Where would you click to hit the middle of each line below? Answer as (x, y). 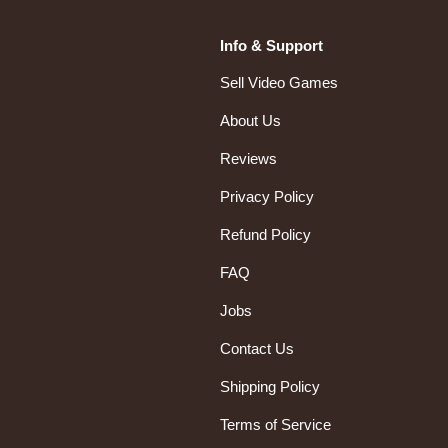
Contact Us (257, 349)
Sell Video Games (279, 83)
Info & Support (271, 46)
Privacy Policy (267, 197)
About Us (250, 121)
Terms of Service (275, 425)
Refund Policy (265, 235)
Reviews (248, 159)
